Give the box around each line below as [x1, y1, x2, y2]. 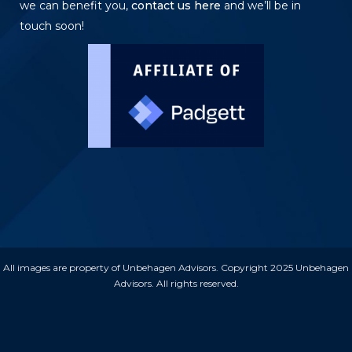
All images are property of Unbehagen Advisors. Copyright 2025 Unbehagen [3, 262, 349, 273]
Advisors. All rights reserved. [113, 277, 239, 289]
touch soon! [20, 18, 84, 33]
